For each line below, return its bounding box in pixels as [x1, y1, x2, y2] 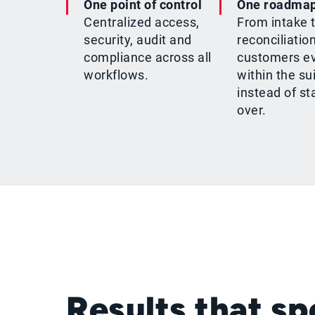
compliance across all [84, 49, 212, 65]
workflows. [84, 67, 149, 82]
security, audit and [84, 32, 192, 47]
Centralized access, [84, 14, 200, 30]
